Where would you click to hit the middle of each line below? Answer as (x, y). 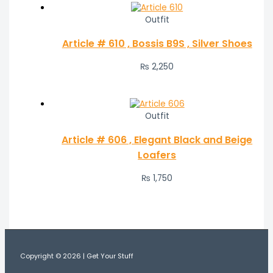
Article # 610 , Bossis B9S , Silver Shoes (157, 44)
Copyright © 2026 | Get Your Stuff (77, 257)
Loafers (157, 155)
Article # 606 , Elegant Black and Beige (157, 140)
